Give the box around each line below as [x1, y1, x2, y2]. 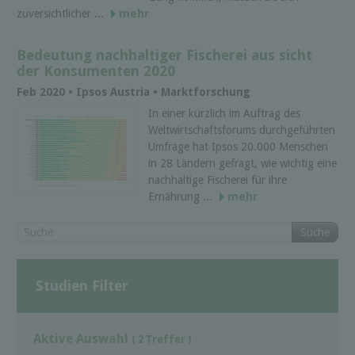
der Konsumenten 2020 [17, 62, 175, 79]
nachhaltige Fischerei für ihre [148, 174, 287, 187]
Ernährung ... [148, 190, 216, 204]
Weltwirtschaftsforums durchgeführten [148, 124, 335, 137]
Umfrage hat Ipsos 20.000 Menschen [148, 140, 328, 154]
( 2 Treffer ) [132, 334, 192, 346]
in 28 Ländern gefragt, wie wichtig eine [148, 157, 337, 170]
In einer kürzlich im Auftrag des [148, 107, 300, 120]
